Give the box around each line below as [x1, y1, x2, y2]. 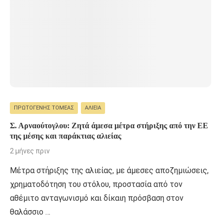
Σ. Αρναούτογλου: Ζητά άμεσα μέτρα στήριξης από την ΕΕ [10, 121, 208, 130]
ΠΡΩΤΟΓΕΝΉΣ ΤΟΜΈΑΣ [14, 105, 74, 111]
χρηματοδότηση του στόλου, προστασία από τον [10, 179, 183, 189]
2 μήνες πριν [10, 147, 50, 155]
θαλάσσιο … [10, 207, 50, 217]
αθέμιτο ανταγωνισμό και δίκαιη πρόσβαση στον [10, 193, 184, 203]
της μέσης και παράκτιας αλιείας [10, 131, 121, 140]
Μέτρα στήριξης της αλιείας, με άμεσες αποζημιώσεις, [10, 165, 209, 175]
